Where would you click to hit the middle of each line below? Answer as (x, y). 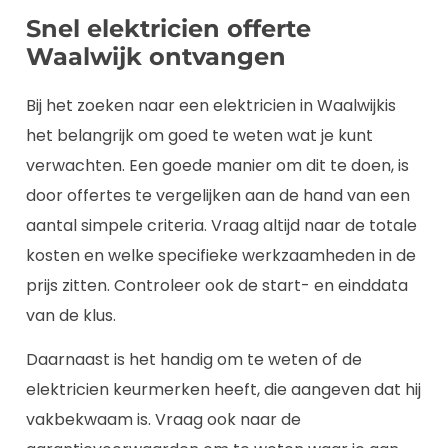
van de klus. (71, 315)
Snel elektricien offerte (168, 28)
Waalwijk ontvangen (156, 56)
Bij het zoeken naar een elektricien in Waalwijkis (211, 105)
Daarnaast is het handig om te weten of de (194, 360)
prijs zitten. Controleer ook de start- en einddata (217, 285)
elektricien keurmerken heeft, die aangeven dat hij (223, 390)
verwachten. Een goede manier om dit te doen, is (217, 165)
